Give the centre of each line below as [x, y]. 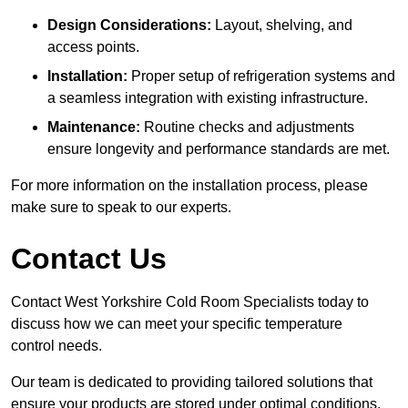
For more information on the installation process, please [189, 185]
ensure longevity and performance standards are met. [219, 148]
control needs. [56, 345]
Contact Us [89, 258]
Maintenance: [94, 127]
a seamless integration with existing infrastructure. [208, 97]
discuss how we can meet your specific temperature [177, 323]
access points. [93, 46]
